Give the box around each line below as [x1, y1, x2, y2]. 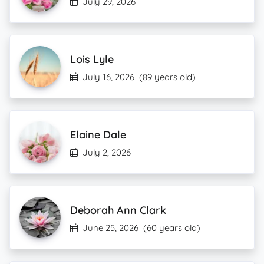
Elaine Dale [70, 128, 126, 141]
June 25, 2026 [82, 222, 138, 233]
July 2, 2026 [82, 147, 131, 158]
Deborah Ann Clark [70, 203, 166, 217]
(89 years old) [139, 71, 196, 82]
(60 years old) [143, 222, 200, 233]
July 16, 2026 [82, 71, 134, 82]
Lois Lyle [70, 52, 114, 66]
